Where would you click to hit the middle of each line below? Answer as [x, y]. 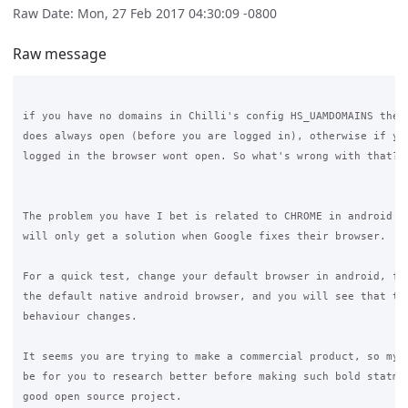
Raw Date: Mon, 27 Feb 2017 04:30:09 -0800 [145, 14]
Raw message [60, 53]
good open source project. [102, 397]
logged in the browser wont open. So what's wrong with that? [210, 156]
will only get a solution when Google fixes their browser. [207, 236]
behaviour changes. [80, 316]
